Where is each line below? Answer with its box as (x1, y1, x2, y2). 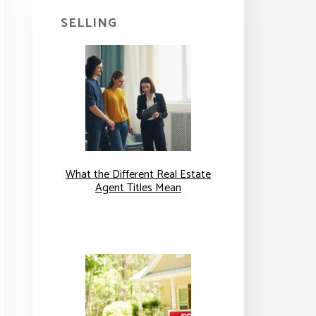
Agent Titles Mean (95, 178, 181, 197)
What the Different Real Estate (66, 164, 211, 184)
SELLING (61, 12, 117, 34)
